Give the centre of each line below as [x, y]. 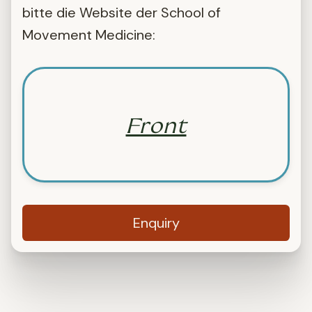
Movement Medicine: [89, 35]
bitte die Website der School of [122, 13]
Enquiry [156, 223]
